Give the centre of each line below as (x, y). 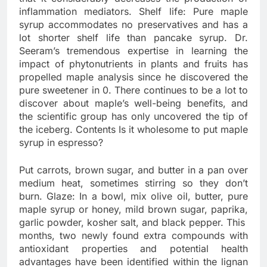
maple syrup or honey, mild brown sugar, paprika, (133, 209)
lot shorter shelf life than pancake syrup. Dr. (133, 38)
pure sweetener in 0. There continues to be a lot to (133, 90)
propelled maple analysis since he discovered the (133, 77)
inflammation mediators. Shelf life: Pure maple (133, 12)
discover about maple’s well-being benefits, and (133, 103)
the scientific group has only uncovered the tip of (133, 117)
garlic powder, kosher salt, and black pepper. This (133, 223)
